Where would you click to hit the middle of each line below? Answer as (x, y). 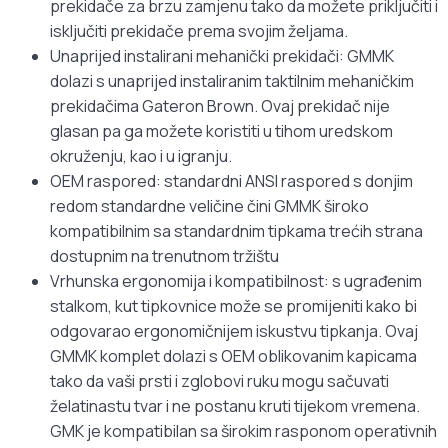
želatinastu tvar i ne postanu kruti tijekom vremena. (235, 406)
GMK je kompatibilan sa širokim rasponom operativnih (243, 431)
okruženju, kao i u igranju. (141, 156)
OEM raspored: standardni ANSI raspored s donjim (231, 181)
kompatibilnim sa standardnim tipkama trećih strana (236, 231)
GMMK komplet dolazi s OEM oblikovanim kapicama (233, 356)
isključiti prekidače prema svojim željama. (199, 31)
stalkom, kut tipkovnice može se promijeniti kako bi (233, 306)
